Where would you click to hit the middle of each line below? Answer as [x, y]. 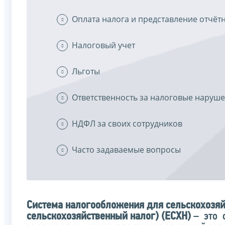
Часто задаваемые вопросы [126, 149]
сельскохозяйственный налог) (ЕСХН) [109, 216]
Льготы [86, 71]
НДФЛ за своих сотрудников [127, 123]
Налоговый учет [103, 45]
